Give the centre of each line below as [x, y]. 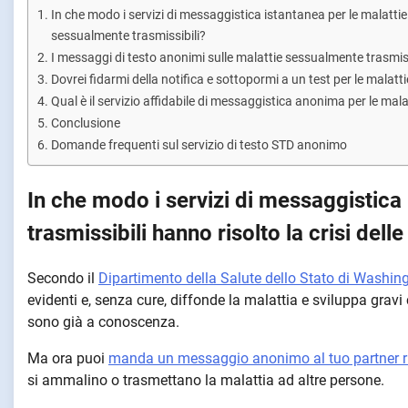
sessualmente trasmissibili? [128, 36]
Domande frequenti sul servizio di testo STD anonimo [199, 145]
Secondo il [63, 278]
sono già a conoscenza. [103, 321]
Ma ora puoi [68, 358]
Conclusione [85, 123]
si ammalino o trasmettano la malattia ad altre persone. [206, 380]
